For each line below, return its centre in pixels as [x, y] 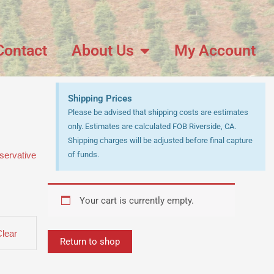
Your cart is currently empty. [137, 201]
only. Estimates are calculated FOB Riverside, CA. [152, 127]
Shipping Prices [100, 99]
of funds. [83, 155]
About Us [103, 50]
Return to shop [90, 242]
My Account [215, 50]
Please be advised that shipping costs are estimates [158, 113]
